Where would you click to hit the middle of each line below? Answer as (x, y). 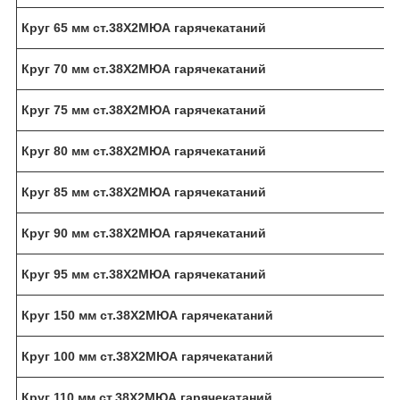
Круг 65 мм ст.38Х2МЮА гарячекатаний (144, 27)
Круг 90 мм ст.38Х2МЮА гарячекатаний (144, 233)
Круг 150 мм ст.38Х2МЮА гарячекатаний (147, 315)
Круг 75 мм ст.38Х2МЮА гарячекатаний (144, 109)
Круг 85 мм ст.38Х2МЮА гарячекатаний (144, 192)
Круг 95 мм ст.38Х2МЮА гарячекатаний (144, 274)
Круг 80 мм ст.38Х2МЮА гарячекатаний (144, 150)
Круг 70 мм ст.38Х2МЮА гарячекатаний (144, 68)
